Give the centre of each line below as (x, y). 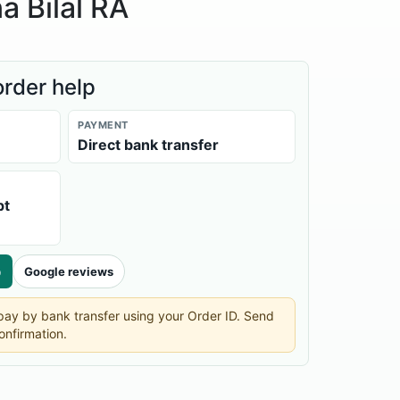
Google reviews (68, 271)
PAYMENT (103, 125)
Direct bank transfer (149, 145)
